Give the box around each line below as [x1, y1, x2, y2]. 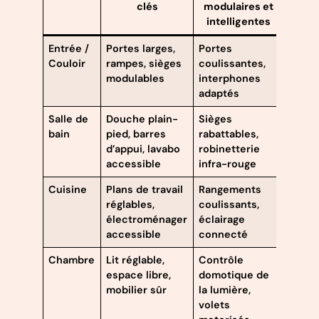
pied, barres [106, 127, 167, 140]
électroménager [106, 212, 188, 226]
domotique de [199, 268, 270, 281]
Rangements [199, 182, 262, 196]
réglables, [106, 197, 155, 211]
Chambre [48, 253, 95, 266]
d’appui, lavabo [106, 142, 181, 155]
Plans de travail [106, 182, 184, 196]
